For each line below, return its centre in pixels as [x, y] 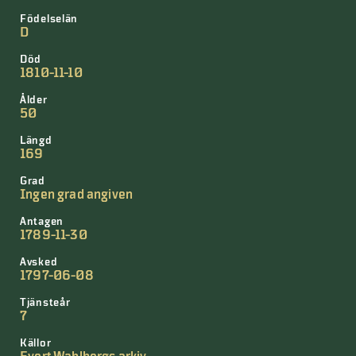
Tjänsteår [45, 303]
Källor [36, 343]
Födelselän [49, 19]
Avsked [39, 262]
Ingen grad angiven [77, 195]
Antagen [42, 222]
